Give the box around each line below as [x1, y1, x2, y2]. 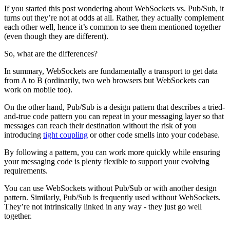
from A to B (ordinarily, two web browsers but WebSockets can [4, 76, 209, 85]
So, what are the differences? [4, 49, 98, 59]
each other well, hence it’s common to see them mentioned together [4, 23, 221, 32]
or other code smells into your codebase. [88, 130, 222, 140]
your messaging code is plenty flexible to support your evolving [4, 157, 209, 166]
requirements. [4, 166, 48, 176]
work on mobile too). [4, 85, 72, 94]
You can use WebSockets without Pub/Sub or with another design [4, 184, 217, 193]
